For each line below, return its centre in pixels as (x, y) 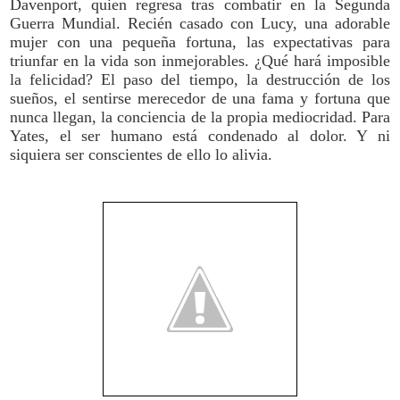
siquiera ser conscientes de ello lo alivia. (141, 154)
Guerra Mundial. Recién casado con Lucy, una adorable (200, 23)
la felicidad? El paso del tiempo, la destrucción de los (200, 79)
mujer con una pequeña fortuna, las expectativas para (200, 42)
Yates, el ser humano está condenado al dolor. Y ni (200, 135)
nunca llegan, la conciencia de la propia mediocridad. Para (200, 117)
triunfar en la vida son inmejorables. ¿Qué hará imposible (200, 60)
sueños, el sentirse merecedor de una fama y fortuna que (200, 98)
